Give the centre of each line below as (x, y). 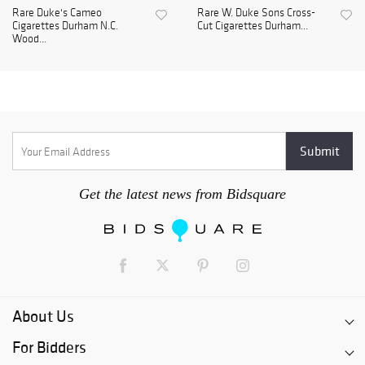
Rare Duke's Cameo (57, 13)
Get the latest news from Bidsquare (182, 194)
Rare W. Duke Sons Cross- (256, 13)
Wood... (29, 39)
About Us (43, 317)
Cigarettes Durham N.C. (65, 26)
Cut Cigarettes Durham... (253, 26)
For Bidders (49, 347)
